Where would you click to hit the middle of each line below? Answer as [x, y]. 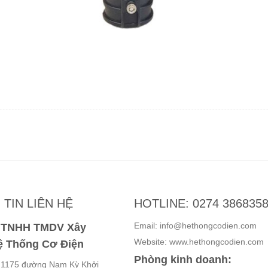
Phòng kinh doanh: [183, 260]
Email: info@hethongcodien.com [195, 226]
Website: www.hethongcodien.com [199, 242]
